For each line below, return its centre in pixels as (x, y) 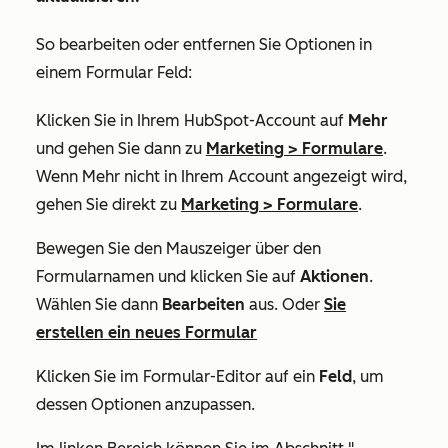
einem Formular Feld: (116, 72)
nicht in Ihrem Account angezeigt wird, (263, 176)
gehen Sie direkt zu (108, 204)
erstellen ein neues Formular (146, 332)
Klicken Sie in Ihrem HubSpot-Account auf (192, 120)
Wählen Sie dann (99, 304)
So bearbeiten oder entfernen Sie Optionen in (204, 44)
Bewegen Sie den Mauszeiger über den (178, 248)
